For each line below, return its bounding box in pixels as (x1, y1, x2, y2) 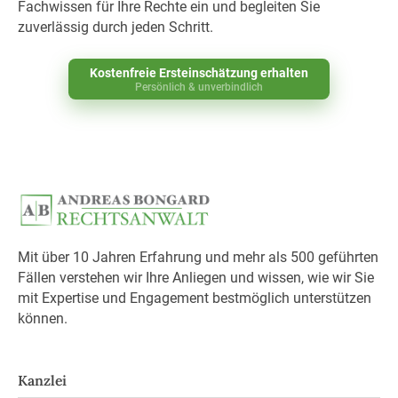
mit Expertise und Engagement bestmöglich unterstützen (17, 289, 371, 306)
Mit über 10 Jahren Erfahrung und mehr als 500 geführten (17, 248, 378, 266)
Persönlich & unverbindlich (135, 80, 263, 93)
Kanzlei (17, 370, 67, 389)
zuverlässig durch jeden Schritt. (17, 19, 213, 36)
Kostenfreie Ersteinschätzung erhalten (90, 65, 308, 80)
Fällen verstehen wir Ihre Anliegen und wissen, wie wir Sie (17, 268, 374, 286)
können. (17, 309, 68, 327)
